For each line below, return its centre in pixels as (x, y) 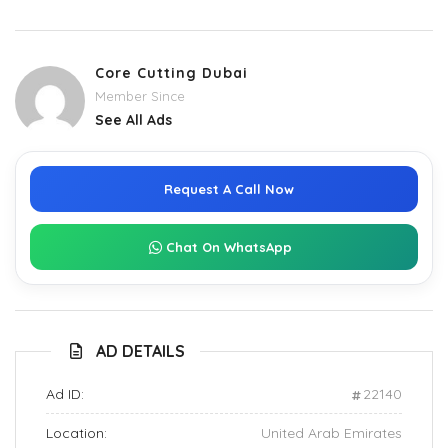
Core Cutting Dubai (171, 73)
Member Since (142, 96)
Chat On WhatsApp (228, 246)
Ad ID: (65, 394)
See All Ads (133, 120)
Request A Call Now (228, 188)
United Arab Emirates (331, 433)
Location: (76, 433)
